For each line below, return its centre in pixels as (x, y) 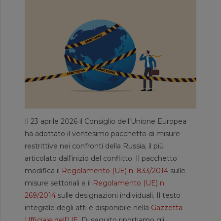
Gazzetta (167, 207)
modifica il (43, 170)
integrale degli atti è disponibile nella (88, 207)
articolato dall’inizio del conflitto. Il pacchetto (101, 158)
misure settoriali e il (59, 183)
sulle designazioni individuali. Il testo (118, 195)
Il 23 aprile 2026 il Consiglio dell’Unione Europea (106, 121)
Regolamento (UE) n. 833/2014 (115, 170)
